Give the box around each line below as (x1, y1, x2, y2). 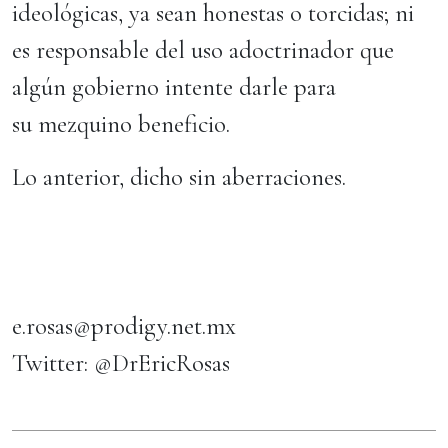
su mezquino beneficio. (12, 109, 236, 139)
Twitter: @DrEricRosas (12, 348, 236, 378)
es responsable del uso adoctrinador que (12, 35, 394, 65)
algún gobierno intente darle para (12, 72, 336, 102)
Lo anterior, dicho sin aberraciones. (12, 162, 352, 192)
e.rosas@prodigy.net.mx (12, 311, 242, 341)
